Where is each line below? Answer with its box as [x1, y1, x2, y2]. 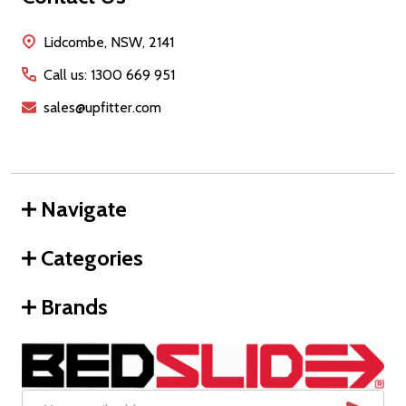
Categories [41, 245, 143, 272]
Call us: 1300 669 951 [43, 66, 175, 84]
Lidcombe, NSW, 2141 [43, 34, 174, 52]
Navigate [41, 196, 127, 223]
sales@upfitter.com [43, 99, 161, 117]
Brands [41, 294, 108, 321]
